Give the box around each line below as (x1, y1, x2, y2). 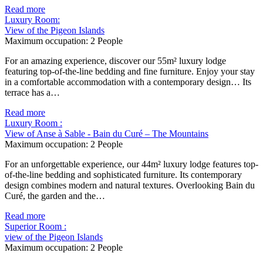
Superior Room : (5, 221, 66, 232)
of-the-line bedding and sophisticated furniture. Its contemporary (5, 170, 242, 180)
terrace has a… (5, 87, 60, 98)
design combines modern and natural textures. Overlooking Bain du (5, 180, 255, 191)
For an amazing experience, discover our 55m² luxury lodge (5, 56, 226, 66)
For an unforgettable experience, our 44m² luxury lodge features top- (5, 159, 258, 170)
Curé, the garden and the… (5, 191, 105, 201)
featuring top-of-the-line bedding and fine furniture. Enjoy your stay (5, 66, 255, 77)
